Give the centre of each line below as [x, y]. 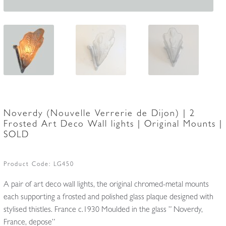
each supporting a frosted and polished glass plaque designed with [108, 197]
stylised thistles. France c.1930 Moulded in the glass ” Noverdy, [103, 210]
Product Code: [28, 165]
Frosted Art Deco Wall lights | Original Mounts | [113, 125]
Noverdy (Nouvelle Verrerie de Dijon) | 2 [99, 114]
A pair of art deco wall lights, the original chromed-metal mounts [106, 185]
